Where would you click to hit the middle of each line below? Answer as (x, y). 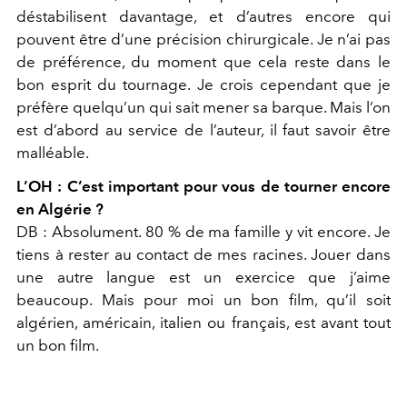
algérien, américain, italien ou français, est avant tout (203, 323)
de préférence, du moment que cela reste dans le (203, 62)
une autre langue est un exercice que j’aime (203, 278)
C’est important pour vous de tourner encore (228, 187)
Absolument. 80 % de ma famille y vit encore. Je (221, 232)
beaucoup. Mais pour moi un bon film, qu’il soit (203, 300)
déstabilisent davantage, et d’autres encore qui (203, 17)
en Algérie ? (60, 209)
